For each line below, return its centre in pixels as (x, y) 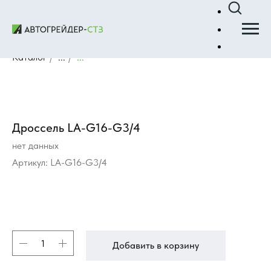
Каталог (29, 57)
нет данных (35, 146)
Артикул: (31, 163)
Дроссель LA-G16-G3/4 (76, 128)
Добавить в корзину (156, 246)
